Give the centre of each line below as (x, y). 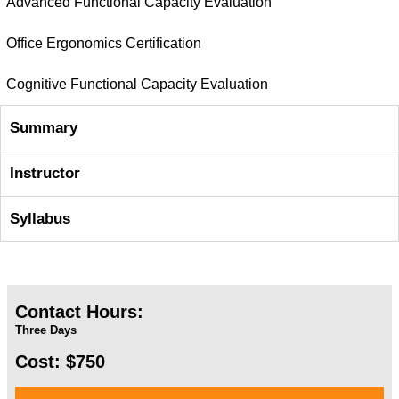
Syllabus (40, 219)
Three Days (46, 330)
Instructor (45, 173)
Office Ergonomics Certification (104, 43)
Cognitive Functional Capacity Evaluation (137, 84)
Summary (44, 128)
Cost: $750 (60, 362)
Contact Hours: (79, 312)
